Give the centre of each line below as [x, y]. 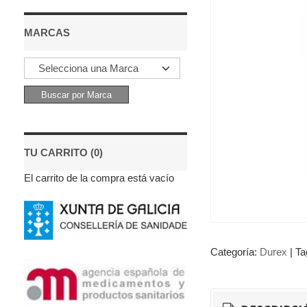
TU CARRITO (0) [63, 152]
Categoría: [235, 252]
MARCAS [47, 33]
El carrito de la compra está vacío [99, 178]
